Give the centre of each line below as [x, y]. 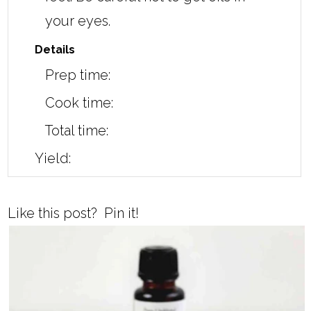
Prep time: [78, 75]
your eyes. [78, 21]
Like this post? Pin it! [74, 213]
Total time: [77, 131]
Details [55, 50]
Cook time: [79, 103]
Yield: [53, 159]
